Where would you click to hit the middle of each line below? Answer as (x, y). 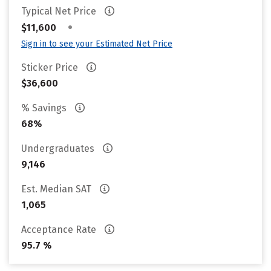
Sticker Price (51, 67)
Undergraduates (59, 149)
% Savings (45, 108)
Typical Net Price (60, 11)
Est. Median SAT (57, 189)
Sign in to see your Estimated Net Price (97, 44)
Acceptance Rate (60, 230)
